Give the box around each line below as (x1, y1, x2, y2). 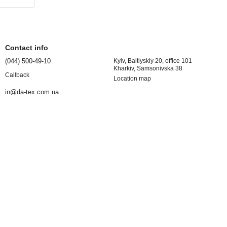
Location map (113, 75, 151, 83)
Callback (5, 71, 29, 79)
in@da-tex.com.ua (5, 88, 59, 96)
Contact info (5, 44, 48, 52)
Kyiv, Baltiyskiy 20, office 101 (113, 57, 192, 65)
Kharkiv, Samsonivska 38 (113, 65, 182, 72)
